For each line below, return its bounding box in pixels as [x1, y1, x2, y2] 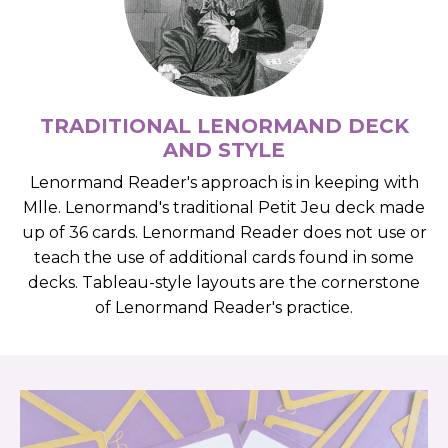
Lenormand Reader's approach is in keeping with [29, 173, 419, 192]
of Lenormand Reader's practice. [95, 298, 353, 317]
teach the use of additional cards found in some [34, 248, 414, 267]
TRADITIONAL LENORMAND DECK [39, 114, 409, 138]
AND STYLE [163, 138, 285, 162]
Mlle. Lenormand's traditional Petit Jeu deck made [23, 198, 425, 217]
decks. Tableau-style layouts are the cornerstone [28, 273, 420, 292]
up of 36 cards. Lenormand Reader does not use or [21, 223, 427, 242]
